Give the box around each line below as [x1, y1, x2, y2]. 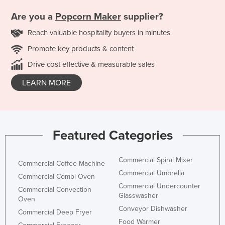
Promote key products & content [28, 44, 134, 53]
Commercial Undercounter [119, 182, 200, 191]
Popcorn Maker [55, 11, 121, 22]
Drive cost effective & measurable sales [28, 59, 155, 69]
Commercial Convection [18, 185, 91, 194]
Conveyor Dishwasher [119, 204, 187, 213]
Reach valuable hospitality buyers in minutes [28, 28, 170, 37]
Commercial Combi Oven [18, 172, 95, 181]
